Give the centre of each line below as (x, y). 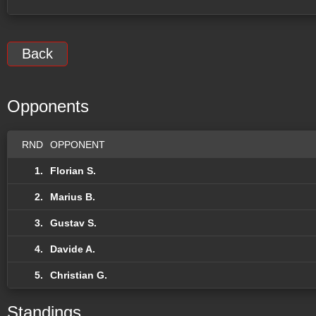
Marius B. (73, 196)
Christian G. (79, 275)
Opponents (48, 106)
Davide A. (73, 249)
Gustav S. (73, 223)
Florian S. (73, 170)
